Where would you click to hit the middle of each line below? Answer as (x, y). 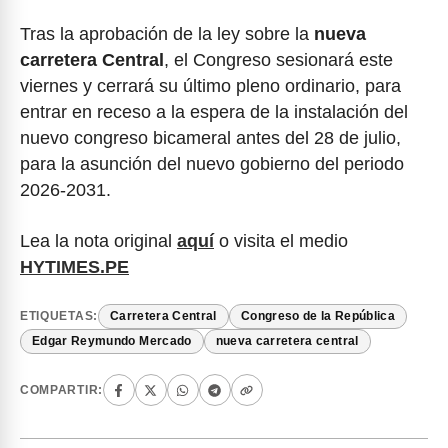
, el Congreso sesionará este (278, 59)
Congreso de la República (318, 316)
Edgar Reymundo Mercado (112, 341)
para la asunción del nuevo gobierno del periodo (212, 163)
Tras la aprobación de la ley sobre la (167, 33)
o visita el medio (281, 240)
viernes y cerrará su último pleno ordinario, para (210, 85)
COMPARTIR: (61, 389)
